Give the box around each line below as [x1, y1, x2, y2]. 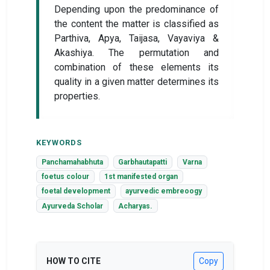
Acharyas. [118, 201, 153, 210]
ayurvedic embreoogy [125, 187, 202, 196]
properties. [54, 90, 100, 102]
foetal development [41, 187, 110, 196]
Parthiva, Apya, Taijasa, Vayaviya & [54, 33, 219, 44]
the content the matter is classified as [54, 18, 219, 30]
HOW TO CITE [46, 256, 101, 266]
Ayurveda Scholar [41, 201, 103, 210]
